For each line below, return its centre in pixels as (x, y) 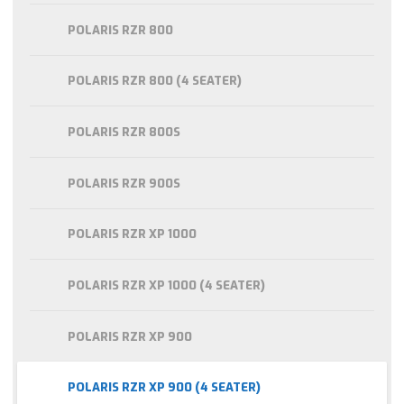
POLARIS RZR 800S (124, 133)
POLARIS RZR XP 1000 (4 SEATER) (166, 285)
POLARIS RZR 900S (124, 183)
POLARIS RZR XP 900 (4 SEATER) (164, 388)
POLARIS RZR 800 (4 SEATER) (155, 81)
